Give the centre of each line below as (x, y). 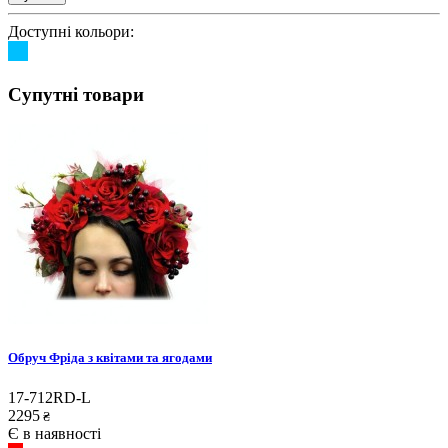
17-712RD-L (49, 397)
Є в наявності (54, 433)
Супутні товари (76, 94)
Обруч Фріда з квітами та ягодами (110, 358)
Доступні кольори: (71, 31)
